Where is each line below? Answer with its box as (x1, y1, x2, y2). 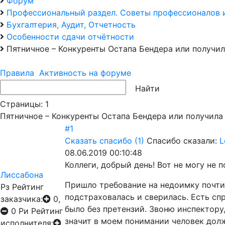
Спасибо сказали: (147, 136, 219, 146)
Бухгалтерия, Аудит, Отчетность (7, 20, 136, 30)
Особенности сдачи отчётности (7, 32, 134, 42)
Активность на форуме (39, 68, 131, 78)
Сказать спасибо (65, 136, 132, 146)
